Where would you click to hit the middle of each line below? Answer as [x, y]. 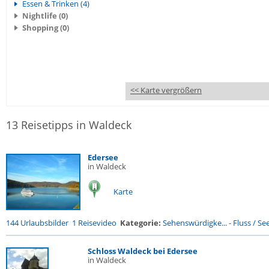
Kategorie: [141, 223]
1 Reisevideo [94, 223]
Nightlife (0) [45, 16]
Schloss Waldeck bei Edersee [143, 251]
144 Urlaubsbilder [37, 223]
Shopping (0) [46, 28]
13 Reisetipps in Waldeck [69, 125]
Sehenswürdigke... [195, 223]
